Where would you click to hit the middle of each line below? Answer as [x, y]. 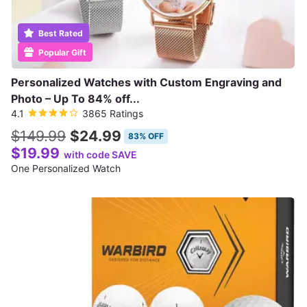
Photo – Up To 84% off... [75, 99]
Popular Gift [61, 52]
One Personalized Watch [66, 168]
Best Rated [60, 33]
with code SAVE [100, 155]
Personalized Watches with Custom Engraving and [146, 82]
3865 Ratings [113, 113]
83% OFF [146, 136]
